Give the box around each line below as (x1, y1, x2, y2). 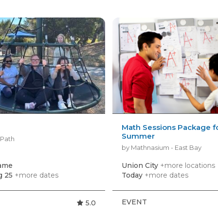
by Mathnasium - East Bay (122, 144, 202, 152)
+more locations (160, 161, 216, 170)
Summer (122, 131, 155, 141)
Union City (122, 161, 161, 170)
